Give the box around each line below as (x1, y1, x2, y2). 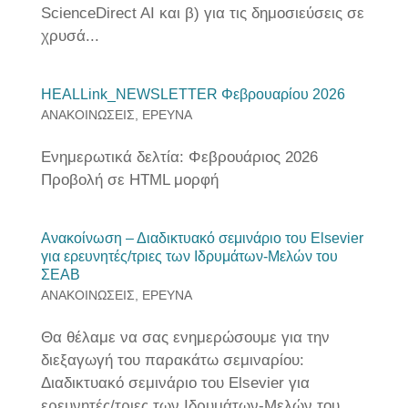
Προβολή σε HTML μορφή (40, 171, 223, 189)
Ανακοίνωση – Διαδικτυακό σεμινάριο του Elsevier (40, 230, 363, 246)
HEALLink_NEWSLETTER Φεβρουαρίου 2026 (40, 87, 345, 102)
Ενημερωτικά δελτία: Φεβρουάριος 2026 (40, 148, 318, 166)
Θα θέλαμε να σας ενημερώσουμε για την (40, 329, 330, 346)
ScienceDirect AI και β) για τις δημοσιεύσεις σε (40, 5, 364, 22)
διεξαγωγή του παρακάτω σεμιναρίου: (40, 352, 304, 369)
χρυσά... (40, 27, 99, 45)
